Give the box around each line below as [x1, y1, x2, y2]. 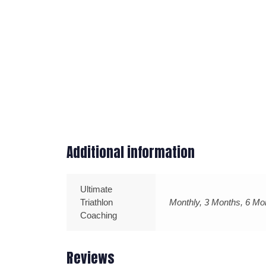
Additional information [66, 141, 195, 163]
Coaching [80, 210, 117, 220]
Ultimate [80, 183, 112, 194]
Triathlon [80, 197, 113, 207]
